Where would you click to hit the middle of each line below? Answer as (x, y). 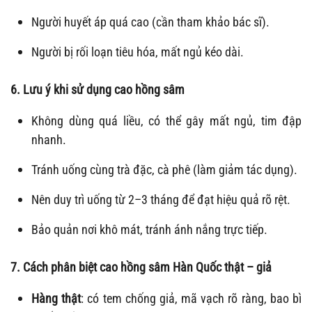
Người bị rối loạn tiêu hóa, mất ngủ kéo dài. (138, 52)
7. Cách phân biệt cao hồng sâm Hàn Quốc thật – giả (141, 267)
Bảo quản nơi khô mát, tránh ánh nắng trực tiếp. (149, 230)
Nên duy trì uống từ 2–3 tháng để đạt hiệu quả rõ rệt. (161, 200)
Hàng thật (56, 299)
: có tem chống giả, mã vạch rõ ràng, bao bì (192, 299)
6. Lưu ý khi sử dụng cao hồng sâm (97, 90)
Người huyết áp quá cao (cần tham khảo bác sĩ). (150, 22)
